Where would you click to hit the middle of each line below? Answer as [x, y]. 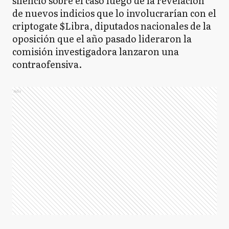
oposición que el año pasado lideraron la [102, 39]
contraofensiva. [47, 64]
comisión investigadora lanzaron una [96, 51]
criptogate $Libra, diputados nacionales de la [112, 26]
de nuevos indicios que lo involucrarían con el [114, 13]
